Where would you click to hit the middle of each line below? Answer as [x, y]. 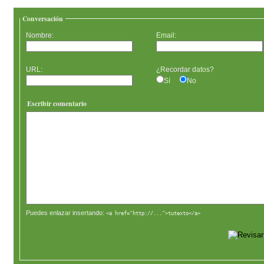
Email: [166, 35]
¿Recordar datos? [186, 70]
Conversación [43, 19]
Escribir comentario [57, 103]
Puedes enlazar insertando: [66, 212]
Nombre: [40, 35]
